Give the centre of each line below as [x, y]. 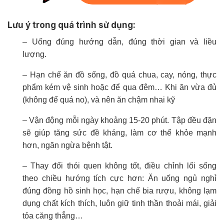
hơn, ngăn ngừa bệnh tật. [67, 145]
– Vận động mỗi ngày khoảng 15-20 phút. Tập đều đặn [119, 120]
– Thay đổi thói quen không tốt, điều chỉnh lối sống [119, 166]
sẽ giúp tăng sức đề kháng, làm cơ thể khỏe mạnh [119, 133]
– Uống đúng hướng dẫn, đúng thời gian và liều [119, 42]
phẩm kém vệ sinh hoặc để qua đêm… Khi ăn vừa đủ [119, 87]
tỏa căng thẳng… [53, 216]
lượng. [34, 54]
